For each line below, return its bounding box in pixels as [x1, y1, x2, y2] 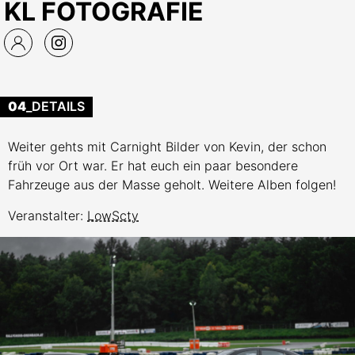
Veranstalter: [8, 208, 87, 223]
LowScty [87, 208, 139, 223]
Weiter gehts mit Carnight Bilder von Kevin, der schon [8, 139, 326, 155]
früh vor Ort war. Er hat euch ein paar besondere [8, 158, 298, 174]
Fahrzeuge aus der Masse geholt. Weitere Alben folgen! [8, 177, 336, 193]
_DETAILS [26, 98, 85, 114]
